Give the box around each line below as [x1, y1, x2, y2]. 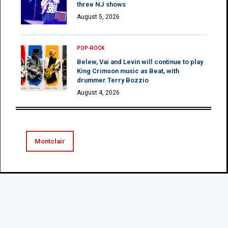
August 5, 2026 [77, 13, 120, 20]
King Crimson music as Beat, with [77, 67, 179, 75]
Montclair [35, 137, 65, 145]
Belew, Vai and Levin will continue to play [77, 58, 203, 66]
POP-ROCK [77, 45, 104, 51]
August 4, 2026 [77, 89, 120, 96]
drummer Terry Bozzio [77, 76, 149, 84]
